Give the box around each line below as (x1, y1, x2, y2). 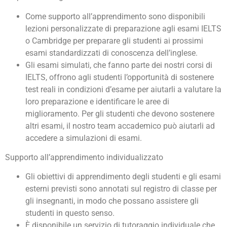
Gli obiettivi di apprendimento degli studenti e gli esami (25, 172, 221, 182)
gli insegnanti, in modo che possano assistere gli (25, 196, 199, 206)
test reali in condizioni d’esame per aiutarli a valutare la (25, 84, 221, 94)
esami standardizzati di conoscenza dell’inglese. (25, 48, 198, 58)
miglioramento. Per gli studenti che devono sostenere (25, 108, 214, 119)
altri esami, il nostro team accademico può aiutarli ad (25, 121, 215, 131)
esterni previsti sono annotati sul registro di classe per (25, 184, 217, 194)
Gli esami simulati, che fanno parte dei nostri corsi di (25, 60, 212, 70)
